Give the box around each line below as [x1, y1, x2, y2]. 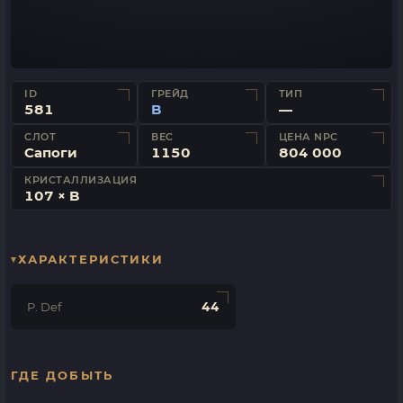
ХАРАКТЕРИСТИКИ [18, 252, 165, 266]
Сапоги [24, 144, 77, 161]
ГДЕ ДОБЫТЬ [11, 368, 113, 382]
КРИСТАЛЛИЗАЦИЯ [24, 175, 138, 186]
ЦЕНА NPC [278, 131, 338, 143]
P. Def [27, 300, 61, 314]
